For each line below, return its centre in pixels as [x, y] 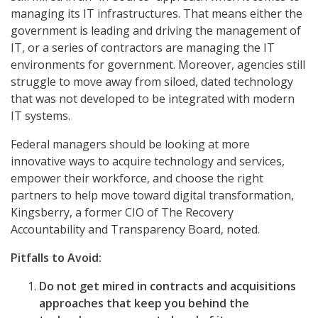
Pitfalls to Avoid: [56, 258]
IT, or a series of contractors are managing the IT [143, 48]
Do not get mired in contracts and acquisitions [168, 286]
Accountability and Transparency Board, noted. [135, 230]
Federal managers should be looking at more [130, 144]
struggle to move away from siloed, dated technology [152, 82]
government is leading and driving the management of [156, 31]
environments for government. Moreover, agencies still [158, 65]
